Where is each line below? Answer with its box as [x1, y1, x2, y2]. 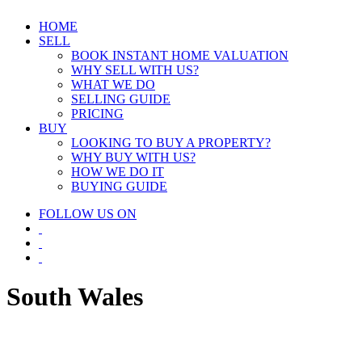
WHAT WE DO [71, 78, 155, 91]
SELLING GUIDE [71, 92, 170, 106]
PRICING [71, 107, 124, 120]
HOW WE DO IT [71, 165, 164, 179]
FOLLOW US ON [39, 207, 137, 221]
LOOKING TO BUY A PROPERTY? [71, 136, 271, 149]
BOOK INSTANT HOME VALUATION [71, 48, 288, 62]
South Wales [6, 282, 143, 312]
